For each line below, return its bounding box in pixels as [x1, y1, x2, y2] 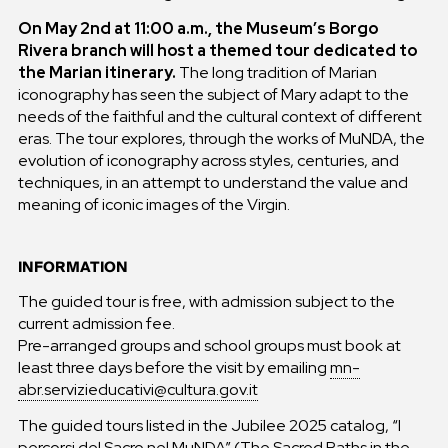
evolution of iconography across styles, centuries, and [17, 150, 399, 172]
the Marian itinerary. [17, 62, 176, 84]
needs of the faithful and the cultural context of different [17, 106, 422, 128]
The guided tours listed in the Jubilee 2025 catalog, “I [17, 415, 401, 437]
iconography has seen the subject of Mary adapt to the [17, 84, 409, 106]
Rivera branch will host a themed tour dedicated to [17, 40, 417, 62]
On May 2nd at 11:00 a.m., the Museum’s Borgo [17, 18, 378, 40]
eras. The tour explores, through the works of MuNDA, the [17, 128, 425, 150]
